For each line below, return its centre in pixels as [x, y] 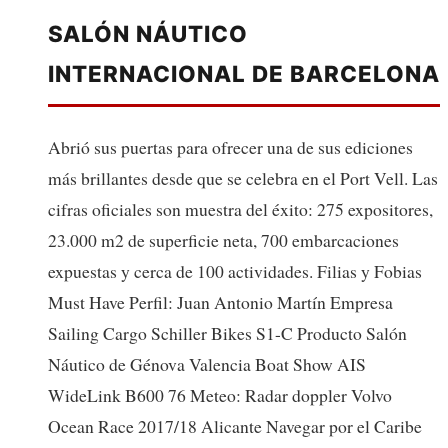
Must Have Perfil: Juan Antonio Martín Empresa [220, 301]
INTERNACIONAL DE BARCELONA [244, 73]
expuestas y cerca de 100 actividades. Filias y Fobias [235, 270]
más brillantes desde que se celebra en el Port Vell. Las [243, 177]
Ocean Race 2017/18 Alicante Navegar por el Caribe [235, 425]
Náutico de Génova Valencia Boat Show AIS [207, 363]
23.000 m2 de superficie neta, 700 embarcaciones [223, 239]
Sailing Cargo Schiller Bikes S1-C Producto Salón [227, 332]
